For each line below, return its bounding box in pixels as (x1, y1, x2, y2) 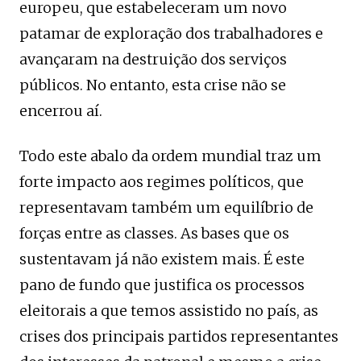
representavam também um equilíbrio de (19, 197, 313, 217)
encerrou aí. (19, 101, 102, 120)
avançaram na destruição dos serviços (19, 49, 287, 68)
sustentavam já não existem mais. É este (19, 249, 305, 268)
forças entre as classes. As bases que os (19, 223, 289, 243)
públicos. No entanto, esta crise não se (19, 75, 286, 94)
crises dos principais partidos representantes (19, 326, 338, 346)
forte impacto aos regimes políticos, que (19, 172, 304, 191)
